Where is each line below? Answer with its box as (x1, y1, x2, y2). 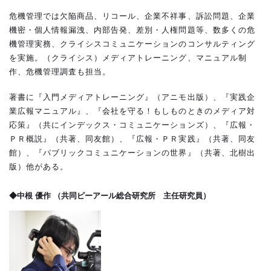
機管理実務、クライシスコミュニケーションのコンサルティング (9, 39, 255, 48)
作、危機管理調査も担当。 (9, 67, 111, 76)
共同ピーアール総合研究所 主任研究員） (61, 191, 211, 200)
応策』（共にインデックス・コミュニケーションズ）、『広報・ (9, 120, 255, 129)
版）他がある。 (9, 162, 69, 171)
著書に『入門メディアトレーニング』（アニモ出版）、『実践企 (9, 92, 255, 102)
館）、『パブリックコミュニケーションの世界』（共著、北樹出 (9, 148, 255, 157)
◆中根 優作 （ (9, 191, 61, 200)
